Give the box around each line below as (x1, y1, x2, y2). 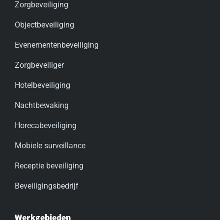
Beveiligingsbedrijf (15, 181, 79, 191)
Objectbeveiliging (15, 20, 74, 30)
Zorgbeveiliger (15, 60, 64, 70)
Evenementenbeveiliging (15, 40, 99, 50)
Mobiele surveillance (15, 141, 85, 151)
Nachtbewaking (15, 101, 69, 110)
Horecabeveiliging (15, 121, 77, 131)
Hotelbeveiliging (15, 81, 70, 90)
